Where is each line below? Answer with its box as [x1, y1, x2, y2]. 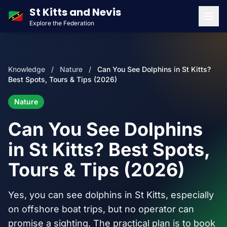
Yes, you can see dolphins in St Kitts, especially [8, 190, 214, 200]
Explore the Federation [29, 19, 94, 27]
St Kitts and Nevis [29, 5, 121, 19]
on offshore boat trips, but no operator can [8, 204, 194, 214]
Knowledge [8, 65, 45, 73]
